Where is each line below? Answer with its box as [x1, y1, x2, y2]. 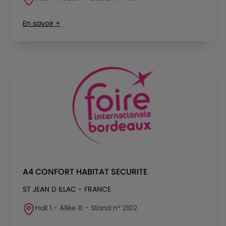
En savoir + [23, 18, 61, 28]
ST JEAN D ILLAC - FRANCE [23, 184, 111, 194]
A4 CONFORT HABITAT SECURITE [23, 165, 147, 178]
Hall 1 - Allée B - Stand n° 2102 [35, 202, 137, 213]
